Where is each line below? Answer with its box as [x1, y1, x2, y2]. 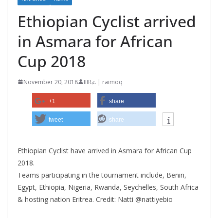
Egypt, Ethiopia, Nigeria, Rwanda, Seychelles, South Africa [18, 182, 199, 192]
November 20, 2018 [23, 77, 78, 86]
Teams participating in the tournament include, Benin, [18, 170, 186, 180]
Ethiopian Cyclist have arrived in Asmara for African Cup [18, 145, 192, 155]
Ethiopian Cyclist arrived [18, 10, 196, 32]
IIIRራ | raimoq [84, 77, 123, 86]
